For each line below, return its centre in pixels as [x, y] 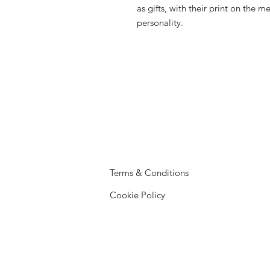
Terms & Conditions [149, 172]
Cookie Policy [137, 195]
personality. [160, 22]
